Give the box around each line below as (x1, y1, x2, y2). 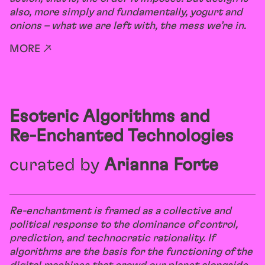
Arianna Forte (104, 156, 218, 174)
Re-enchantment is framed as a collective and (9, 205, 231, 216)
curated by (9, 156, 104, 174)
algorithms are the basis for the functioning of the (9, 246, 253, 257)
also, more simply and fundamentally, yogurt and (9, 7, 243, 18)
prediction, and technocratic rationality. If (9, 232, 214, 244)
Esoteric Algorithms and (9, 107, 210, 125)
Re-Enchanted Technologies (9, 127, 234, 145)
